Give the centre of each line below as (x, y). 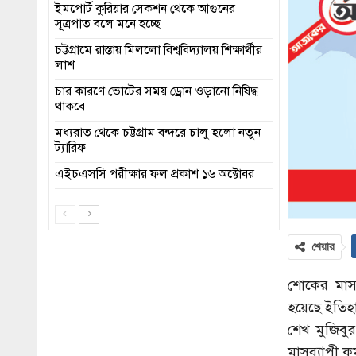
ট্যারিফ (70, 148)
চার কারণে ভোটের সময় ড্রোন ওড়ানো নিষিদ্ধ (157, 92)
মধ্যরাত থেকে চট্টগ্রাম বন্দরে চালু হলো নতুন (158, 133)
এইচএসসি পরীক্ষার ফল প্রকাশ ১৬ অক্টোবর (155, 174)
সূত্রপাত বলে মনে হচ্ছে (108, 24)
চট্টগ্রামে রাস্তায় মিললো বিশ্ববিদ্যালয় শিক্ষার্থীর (159, 50)
